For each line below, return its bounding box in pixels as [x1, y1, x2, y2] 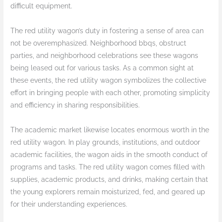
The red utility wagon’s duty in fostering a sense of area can [10, 27, 204, 35]
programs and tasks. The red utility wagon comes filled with [10, 163, 205, 171]
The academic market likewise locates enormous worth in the [10, 126, 210, 134]
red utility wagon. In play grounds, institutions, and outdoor [10, 138, 201, 147]
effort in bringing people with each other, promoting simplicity [10, 89, 211, 97]
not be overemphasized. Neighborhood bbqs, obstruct [10, 39, 187, 48]
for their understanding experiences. [10, 200, 128, 209]
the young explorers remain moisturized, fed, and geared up [10, 188, 206, 196]
